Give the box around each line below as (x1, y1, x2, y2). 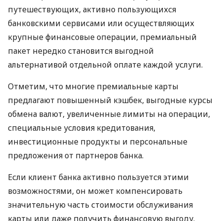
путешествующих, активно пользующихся (8, 3, 176, 15)
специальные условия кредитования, (8, 122, 155, 133)
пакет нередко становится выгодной (8, 45, 154, 56)
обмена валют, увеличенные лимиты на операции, (8, 108, 210, 119)
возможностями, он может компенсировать (8, 185, 183, 196)
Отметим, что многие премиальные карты (8, 80, 179, 92)
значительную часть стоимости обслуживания (8, 199, 193, 210)
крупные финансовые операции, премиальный (8, 31, 197, 42)
